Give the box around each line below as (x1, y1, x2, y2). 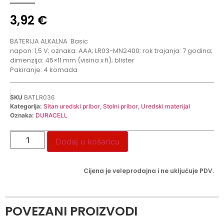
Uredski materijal (141, 102, 190, 110)
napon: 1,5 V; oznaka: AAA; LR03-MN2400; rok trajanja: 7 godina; (10, 46, 212, 56)
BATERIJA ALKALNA (10, 36, 69, 46)
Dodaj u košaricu (55, 136, 119, 146)
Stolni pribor (103, 102, 138, 110)
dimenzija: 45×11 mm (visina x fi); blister (10, 55, 134, 65)
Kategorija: (10, 102, 42, 110)
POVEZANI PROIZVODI (5, 202, 137, 220)
